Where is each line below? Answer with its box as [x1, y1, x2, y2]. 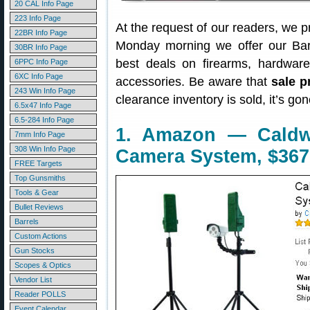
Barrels [15, 217, 39, 226]
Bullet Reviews [15, 203, 64, 211]
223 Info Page [15, 14, 61, 22]
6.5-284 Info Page [15, 116, 74, 124]
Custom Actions [15, 232, 67, 240]
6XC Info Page [15, 72, 63, 80]
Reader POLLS [15, 290, 66, 298]
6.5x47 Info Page [15, 101, 71, 109]
